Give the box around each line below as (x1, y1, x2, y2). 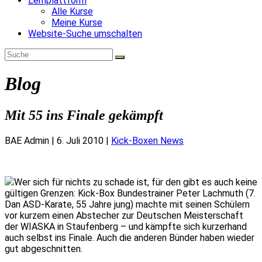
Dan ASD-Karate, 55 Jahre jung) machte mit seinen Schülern (5, 198, 250, 210)
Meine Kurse (51, 16, 102, 28)
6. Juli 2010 (57, 135, 104, 146)
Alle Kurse (51, 5, 93, 17)
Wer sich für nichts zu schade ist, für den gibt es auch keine (14, 176, 257, 188)
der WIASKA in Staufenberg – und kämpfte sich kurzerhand (5, 220, 247, 232)
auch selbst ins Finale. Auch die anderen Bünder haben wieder (5, 232, 254, 243)
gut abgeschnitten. (5, 243, 82, 254)
